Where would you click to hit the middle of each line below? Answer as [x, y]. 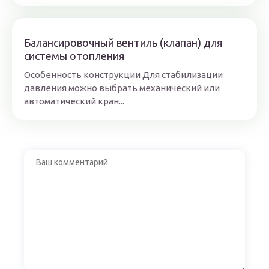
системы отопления [74, 56]
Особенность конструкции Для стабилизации [123, 75]
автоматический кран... [74, 101]
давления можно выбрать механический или [122, 88]
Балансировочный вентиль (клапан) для [123, 43]
